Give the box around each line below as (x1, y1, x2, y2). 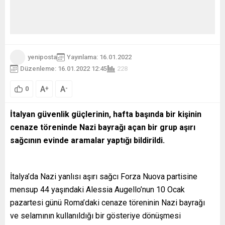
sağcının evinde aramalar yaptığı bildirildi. (10, 135, 165, 145)
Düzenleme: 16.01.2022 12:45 (20, 65, 107, 73)
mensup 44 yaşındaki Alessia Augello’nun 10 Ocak (10, 184, 185, 194)
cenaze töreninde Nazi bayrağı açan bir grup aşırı (10, 122, 195, 132)
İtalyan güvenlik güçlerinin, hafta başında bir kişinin (10, 109, 201, 119)
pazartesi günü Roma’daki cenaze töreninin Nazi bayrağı (10, 197, 205, 207)
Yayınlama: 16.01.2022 (67, 53, 132, 61)
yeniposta (28, 53, 57, 61)
